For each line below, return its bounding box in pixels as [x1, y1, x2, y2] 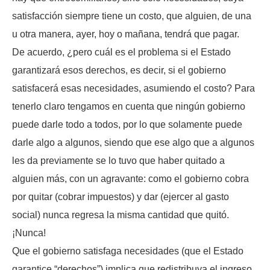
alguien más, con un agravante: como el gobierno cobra [12, 174, 249, 184]
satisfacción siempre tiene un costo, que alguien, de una [12, 11, 251, 22]
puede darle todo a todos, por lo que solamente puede [12, 119, 242, 130]
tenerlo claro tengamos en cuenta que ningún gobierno [12, 101, 245, 112]
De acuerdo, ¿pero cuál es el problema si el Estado [12, 47, 231, 58]
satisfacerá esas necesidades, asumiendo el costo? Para [12, 83, 255, 94]
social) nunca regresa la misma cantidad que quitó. [12, 210, 229, 221]
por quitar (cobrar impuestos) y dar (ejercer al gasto [12, 192, 229, 202]
